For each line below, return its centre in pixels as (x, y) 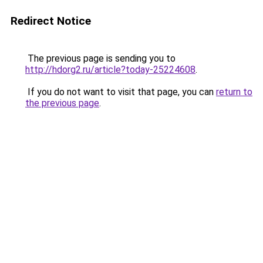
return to (234, 92)
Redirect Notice (51, 21)
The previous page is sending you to (100, 58)
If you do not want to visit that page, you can (121, 92)
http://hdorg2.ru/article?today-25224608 (110, 70)
